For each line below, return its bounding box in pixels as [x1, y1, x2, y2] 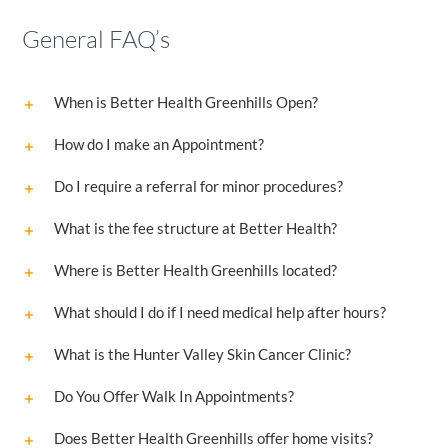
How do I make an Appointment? [53, 135, 264, 154]
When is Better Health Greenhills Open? [53, 93, 318, 112]
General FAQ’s [21, 24, 170, 55]
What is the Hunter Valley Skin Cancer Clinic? [53, 345, 351, 364]
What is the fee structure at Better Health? [53, 219, 337, 238]
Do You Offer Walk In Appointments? [53, 387, 294, 406]
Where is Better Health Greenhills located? [53, 261, 337, 280]
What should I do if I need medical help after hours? [53, 303, 386, 322]
